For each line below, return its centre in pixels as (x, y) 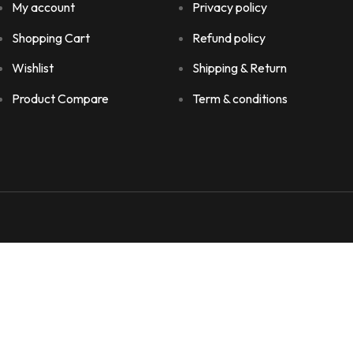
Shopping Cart (51, 37)
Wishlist (33, 68)
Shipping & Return (239, 68)
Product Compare (61, 98)
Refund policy (229, 37)
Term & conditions (240, 98)
